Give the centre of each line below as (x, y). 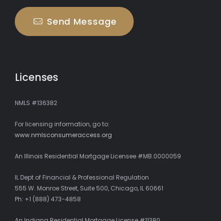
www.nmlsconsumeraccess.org (63, 135)
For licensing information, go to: (62, 124)
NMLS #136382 (36, 103)
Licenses (37, 77)
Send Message (82, 21)
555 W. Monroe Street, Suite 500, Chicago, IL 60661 (89, 188)
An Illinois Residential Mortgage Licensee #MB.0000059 (98, 156)
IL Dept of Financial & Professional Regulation (82, 178)
